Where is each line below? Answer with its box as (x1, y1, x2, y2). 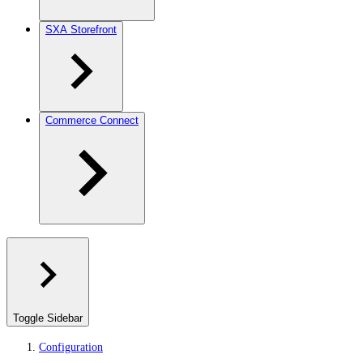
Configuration (39, 341, 103, 353)
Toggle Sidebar (13, 312, 83, 324)
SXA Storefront (45, 23, 117, 36)
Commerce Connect (45, 114, 139, 126)
